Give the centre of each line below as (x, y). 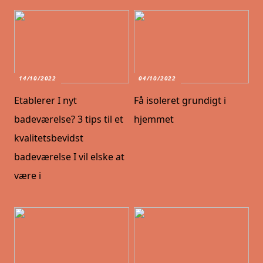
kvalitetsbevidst (49, 138)
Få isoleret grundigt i (180, 101)
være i (28, 176)
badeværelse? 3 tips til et (69, 119)
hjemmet (154, 119)
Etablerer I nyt (46, 101)
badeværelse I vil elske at (70, 157)
